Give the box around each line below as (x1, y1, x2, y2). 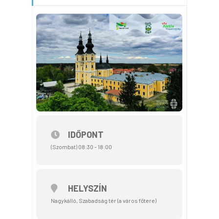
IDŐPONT (67, 129, 104, 140)
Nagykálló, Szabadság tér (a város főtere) (50, 197, 156, 204)
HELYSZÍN (67, 182, 107, 194)
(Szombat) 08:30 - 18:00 (50, 143, 112, 150)
